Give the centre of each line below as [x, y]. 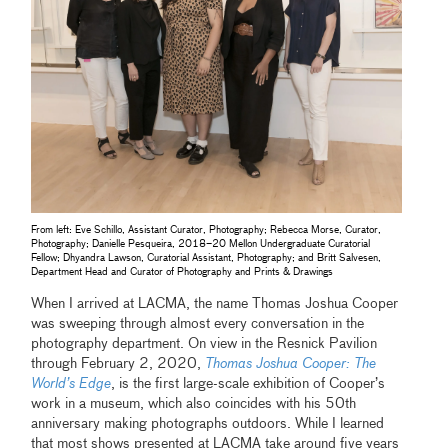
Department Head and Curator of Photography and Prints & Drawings [182, 272]
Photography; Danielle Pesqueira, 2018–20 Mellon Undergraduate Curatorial [201, 244]
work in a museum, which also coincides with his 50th [194, 404]
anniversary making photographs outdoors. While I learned [208, 424]
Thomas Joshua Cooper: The [291, 364]
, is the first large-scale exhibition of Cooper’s [248, 384]
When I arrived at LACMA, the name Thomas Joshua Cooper [215, 304]
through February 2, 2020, [118, 364]
